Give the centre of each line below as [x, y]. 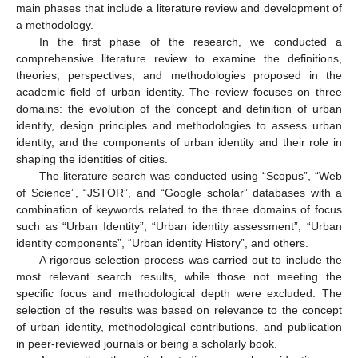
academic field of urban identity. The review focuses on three [179, 91]
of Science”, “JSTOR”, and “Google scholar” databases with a [179, 192]
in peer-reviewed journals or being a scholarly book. [147, 343]
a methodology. [55, 24]
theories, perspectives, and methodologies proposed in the [179, 75]
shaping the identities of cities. [92, 159]
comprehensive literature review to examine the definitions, [179, 58]
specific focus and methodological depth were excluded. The [179, 293]
